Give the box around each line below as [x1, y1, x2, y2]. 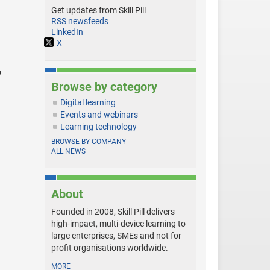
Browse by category [51, 80, 157, 95]
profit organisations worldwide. [51, 243, 168, 253]
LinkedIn [51, 27, 83, 37]
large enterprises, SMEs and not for [51, 231, 181, 241]
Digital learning [60, 98, 116, 108]
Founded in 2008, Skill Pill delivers [51, 207, 175, 217]
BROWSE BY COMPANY [51, 137, 126, 146]
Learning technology [60, 122, 137, 132]
